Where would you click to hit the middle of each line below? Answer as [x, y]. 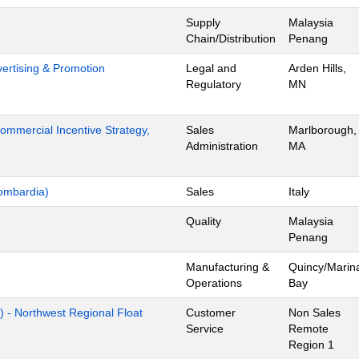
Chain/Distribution [231, 38]
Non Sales [315, 313]
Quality [204, 221]
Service [205, 329]
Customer [211, 313]
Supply [203, 22]
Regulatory [214, 84]
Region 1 [311, 345]
